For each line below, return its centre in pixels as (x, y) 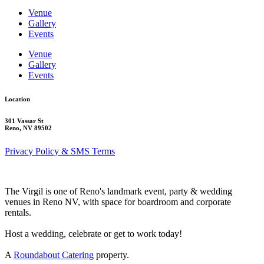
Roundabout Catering (54, 255)
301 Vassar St (24, 121)
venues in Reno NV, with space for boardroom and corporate (118, 202)
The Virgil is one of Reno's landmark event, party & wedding (118, 191)
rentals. (18, 212)
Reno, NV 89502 (28, 128)
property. (111, 255)
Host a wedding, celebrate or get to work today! (93, 233)
